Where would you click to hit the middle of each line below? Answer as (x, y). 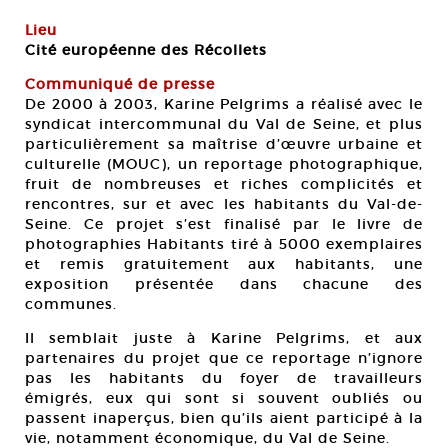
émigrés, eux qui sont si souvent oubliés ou (224, 398)
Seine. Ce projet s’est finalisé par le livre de (224, 224)
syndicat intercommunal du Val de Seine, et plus (224, 124)
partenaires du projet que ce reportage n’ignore (224, 358)
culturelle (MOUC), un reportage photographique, (224, 164)
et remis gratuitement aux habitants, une (224, 264)
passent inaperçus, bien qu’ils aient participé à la (224, 418)
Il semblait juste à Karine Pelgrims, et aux (224, 338)
